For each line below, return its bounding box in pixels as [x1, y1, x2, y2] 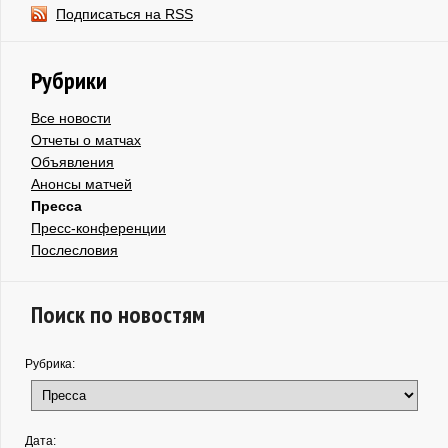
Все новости [31, 109, 111, 126]
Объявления [31, 153, 114, 170]
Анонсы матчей [31, 175, 132, 192]
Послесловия [31, 241, 118, 258]
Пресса [31, 197, 82, 214]
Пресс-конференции [31, 219, 166, 236]
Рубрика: [25, 356, 75, 371]
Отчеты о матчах [31, 131, 141, 148]
